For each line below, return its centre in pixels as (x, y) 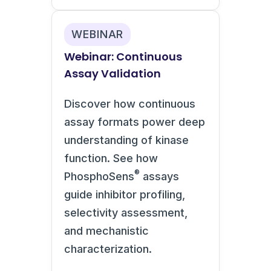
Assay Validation (113, 73)
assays (159, 176)
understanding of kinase (126, 140)
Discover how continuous (130, 103)
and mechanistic (106, 230)
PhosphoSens (99, 176)
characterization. (108, 249)
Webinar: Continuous (123, 56)
